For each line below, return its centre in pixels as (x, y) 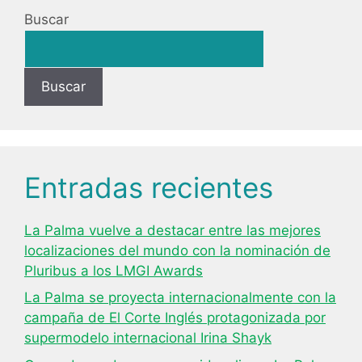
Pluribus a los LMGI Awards (114, 270)
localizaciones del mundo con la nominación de (177, 250)
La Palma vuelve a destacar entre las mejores (173, 230)
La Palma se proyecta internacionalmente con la (180, 297)
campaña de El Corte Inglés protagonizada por (175, 318)
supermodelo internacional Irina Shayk (148, 338)
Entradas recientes (149, 187)
